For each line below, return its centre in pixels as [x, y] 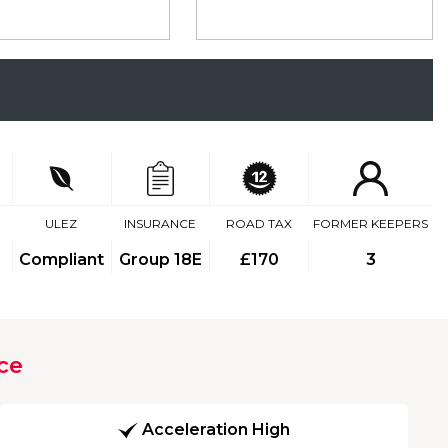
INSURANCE [160, 223]
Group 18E [161, 259]
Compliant [62, 259]
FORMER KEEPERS [370, 223]
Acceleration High [216, 430]
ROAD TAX [258, 223]
